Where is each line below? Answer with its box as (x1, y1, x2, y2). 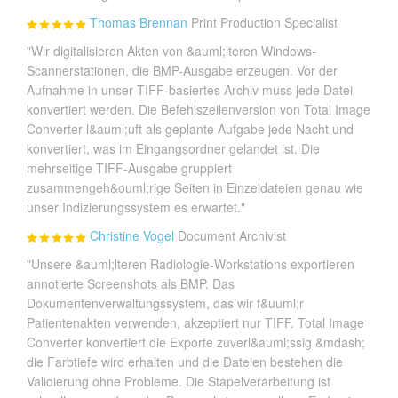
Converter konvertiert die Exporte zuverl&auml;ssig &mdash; (27, 332, 365, 351)
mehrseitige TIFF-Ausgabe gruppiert (27, 158, 232, 177)
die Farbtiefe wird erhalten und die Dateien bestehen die (27, 352, 343, 370)
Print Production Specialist (191, 12, 338, 31)
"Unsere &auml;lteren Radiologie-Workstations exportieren (27, 254, 354, 273)
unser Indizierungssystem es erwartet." (27, 197, 245, 216)
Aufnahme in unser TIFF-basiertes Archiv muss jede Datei (27, 80, 353, 99)
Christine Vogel (90, 226, 174, 244)
